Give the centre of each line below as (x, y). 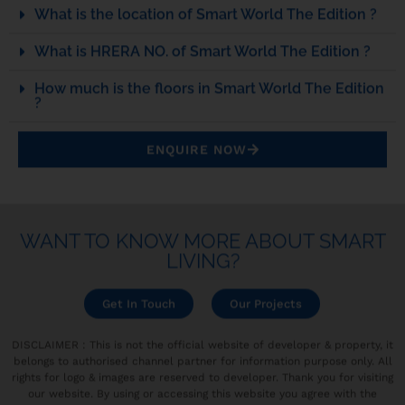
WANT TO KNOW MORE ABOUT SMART (202, 240)
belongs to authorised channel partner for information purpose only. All (202, 360)
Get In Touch (139, 303)
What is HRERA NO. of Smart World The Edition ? (202, 51)
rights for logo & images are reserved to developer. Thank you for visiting (202, 377)
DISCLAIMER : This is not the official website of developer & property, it (202, 344)
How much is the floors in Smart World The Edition (209, 88)
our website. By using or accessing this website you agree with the (202, 393)
